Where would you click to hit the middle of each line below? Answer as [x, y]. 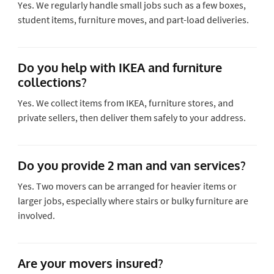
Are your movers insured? [90, 263]
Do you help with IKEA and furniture [120, 67]
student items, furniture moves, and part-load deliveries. [133, 19]
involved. [36, 215]
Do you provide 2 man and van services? [131, 165]
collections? [52, 82]
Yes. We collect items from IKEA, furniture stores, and [125, 102]
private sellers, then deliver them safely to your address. [131, 117]
